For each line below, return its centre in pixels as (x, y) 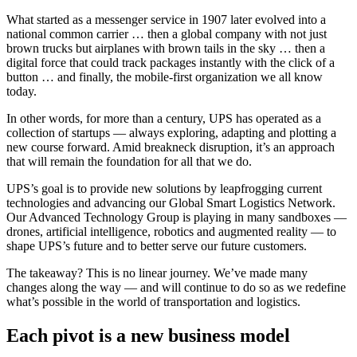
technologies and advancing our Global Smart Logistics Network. (171, 203)
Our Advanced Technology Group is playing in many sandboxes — (177, 218)
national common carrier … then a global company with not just (167, 34)
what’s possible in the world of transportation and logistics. (153, 302)
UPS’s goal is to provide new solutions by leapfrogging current (164, 189)
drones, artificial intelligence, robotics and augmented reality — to (171, 232)
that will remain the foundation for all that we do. (129, 162)
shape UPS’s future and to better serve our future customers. (157, 246)
